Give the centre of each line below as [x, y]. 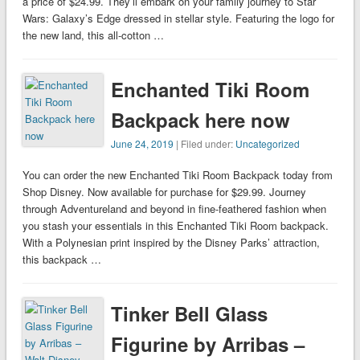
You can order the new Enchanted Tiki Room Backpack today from [177, 175]
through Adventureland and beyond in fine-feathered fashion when [174, 209]
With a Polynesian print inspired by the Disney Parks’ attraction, [171, 243]
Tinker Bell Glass [190, 314]
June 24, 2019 [143, 144]
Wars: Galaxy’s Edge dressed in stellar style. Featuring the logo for [178, 18]
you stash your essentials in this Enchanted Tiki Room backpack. [175, 226]
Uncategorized [268, 144]
